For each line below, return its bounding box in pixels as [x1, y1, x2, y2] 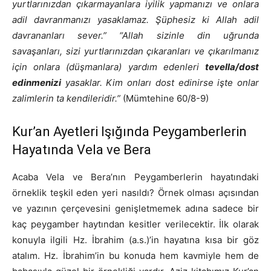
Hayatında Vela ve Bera [12, 142, 151, 158]
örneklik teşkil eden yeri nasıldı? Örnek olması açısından [12, 187, 259, 199]
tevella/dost [205, 61, 259, 73]
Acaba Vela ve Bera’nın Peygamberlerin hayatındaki [12, 171, 259, 183]
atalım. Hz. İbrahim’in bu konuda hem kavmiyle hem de [12, 250, 259, 262]
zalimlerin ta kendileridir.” [12, 93, 120, 105]
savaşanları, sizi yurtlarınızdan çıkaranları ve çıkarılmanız [12, 45, 259, 57]
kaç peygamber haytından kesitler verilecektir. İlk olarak [12, 218, 259, 230]
